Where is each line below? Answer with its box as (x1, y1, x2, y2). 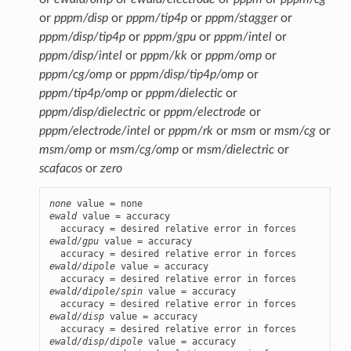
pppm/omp (204, 49, 262, 62)
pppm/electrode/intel (38, 124, 150, 137)
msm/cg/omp (109, 143, 179, 156)
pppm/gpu (143, 30, 196, 43)
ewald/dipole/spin (49, 285, 143, 297)
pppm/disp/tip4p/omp (129, 67, 244, 81)
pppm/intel (213, 30, 272, 43)
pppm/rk (168, 124, 213, 137)
